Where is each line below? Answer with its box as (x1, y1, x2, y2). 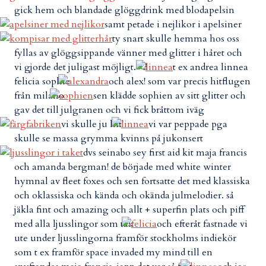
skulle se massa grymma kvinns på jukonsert (14, 132, 208, 145)
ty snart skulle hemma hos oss (112, 32, 239, 45)
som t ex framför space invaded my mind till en (14, 246, 213, 259)
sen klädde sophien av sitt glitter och (93, 89, 246, 102)
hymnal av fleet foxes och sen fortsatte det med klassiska (14, 175, 250, 188)
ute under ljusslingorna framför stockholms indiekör (14, 232, 236, 245)
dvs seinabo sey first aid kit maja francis (83, 146, 247, 159)
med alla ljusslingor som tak (14, 217, 136, 230)
